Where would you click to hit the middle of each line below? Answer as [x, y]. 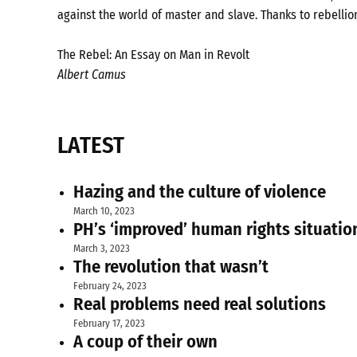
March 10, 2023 [104, 211]
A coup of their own [145, 342]
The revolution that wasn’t [171, 267]
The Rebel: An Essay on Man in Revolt [153, 54]
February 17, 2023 [109, 324]
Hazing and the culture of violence [200, 192]
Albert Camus [92, 74]
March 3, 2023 [102, 249]
